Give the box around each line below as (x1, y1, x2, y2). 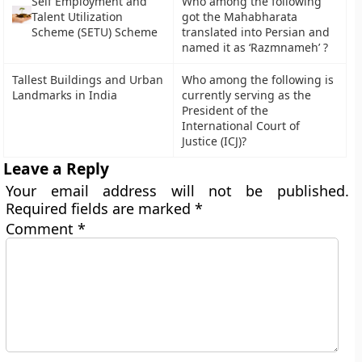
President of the (182, 103, 269, 118)
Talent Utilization (32, 9, 124, 24)
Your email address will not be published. (6, 181, 349, 200)
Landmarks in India (12, 87, 118, 103)
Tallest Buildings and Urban (12, 72, 164, 87)
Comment (6, 219, 78, 238)
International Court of (182, 118, 301, 133)
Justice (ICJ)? (182, 133, 247, 149)
